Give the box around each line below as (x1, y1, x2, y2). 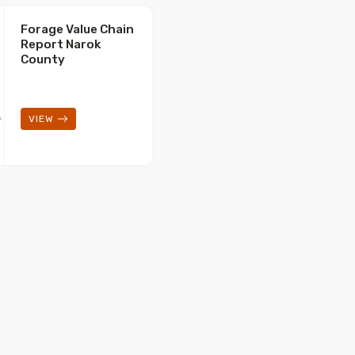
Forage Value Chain (21, 22, 134, 37)
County (21, 52, 65, 67)
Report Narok (21, 37, 101, 52)
